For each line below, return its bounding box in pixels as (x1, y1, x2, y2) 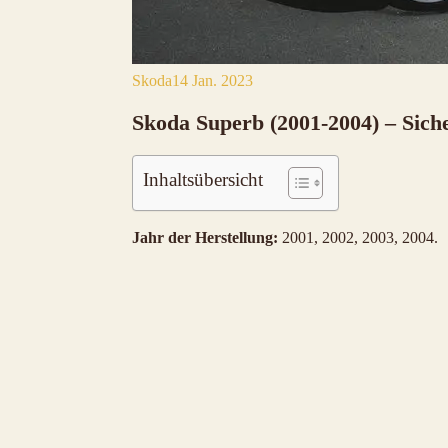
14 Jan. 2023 (172, 72, 253, 89)
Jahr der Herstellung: (132, 228, 278, 246)
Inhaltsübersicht (143, 168, 263, 190)
